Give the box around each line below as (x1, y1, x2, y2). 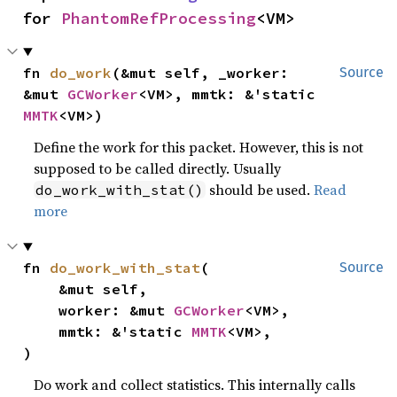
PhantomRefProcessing (61, 8, 256, 28)
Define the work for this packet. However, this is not (34, 137, 364, 157)
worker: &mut (58, 301, 175, 319)
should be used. (206, 180, 315, 199)
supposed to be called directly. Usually (34, 159, 282, 178)
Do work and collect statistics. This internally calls (34, 375, 356, 394)
